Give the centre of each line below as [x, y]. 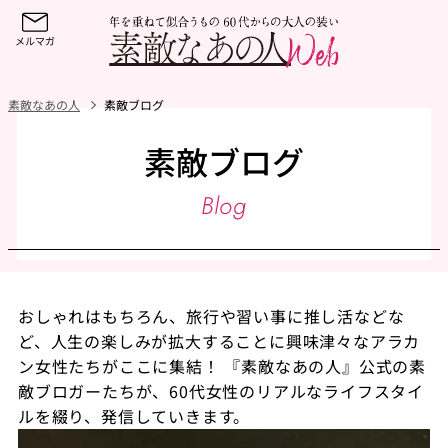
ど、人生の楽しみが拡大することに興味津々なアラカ [219, 340]
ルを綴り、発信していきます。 [134, 415]
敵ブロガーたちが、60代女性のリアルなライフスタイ [220, 390]
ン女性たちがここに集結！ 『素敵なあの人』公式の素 [221, 365]
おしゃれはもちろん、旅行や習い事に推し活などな [211, 315]
